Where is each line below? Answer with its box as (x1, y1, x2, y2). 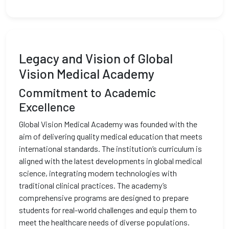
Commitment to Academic (19, 85, 156, 100)
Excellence (19, 100, 75, 114)
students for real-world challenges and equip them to (19, 205, 197, 215)
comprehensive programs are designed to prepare (19, 193, 189, 202)
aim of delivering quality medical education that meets (19, 131, 202, 141)
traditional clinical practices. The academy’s (19, 180, 167, 190)
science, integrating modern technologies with (19, 168, 177, 178)
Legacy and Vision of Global (19, 51, 173, 66)
